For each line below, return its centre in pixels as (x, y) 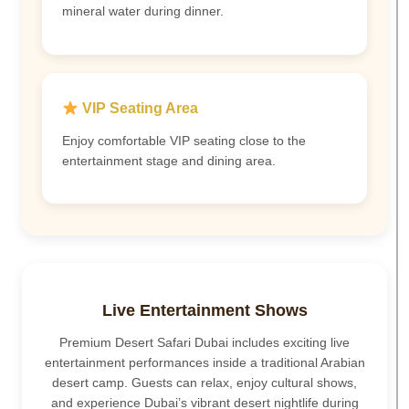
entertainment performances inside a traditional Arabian (204, 363)
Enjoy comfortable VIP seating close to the (184, 141)
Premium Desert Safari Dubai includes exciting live (204, 343)
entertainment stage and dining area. (169, 161)
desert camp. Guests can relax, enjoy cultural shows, (204, 383)
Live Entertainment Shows (204, 311)
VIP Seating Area (139, 108)
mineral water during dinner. (143, 11)
